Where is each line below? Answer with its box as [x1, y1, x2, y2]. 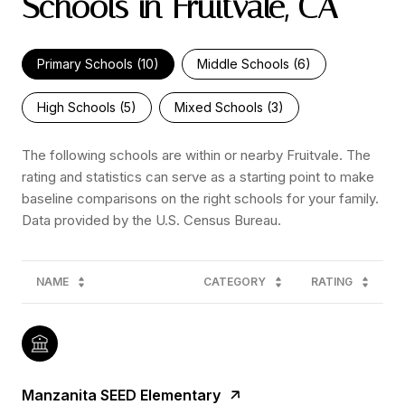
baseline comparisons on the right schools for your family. [22, 190, 379, 208]
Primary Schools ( [37, 56, 141, 72]
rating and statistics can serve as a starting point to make [22, 168, 374, 186]
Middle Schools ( [197, 56, 297, 72]
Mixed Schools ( [174, 99, 271, 116]
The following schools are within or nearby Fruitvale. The [22, 146, 371, 165]
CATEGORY [203, 275, 266, 289]
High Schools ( [37, 99, 124, 116]
